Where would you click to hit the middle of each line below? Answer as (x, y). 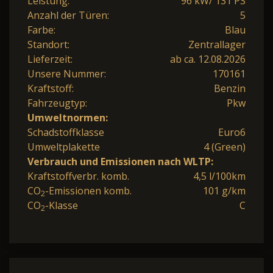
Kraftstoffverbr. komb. (78, 176)
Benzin (230, 88)
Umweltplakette (64, 147)
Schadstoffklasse (66, 132)
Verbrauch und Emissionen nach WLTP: (120, 161)
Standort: (48, 44)
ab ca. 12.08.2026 (208, 59)
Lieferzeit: (50, 59)
